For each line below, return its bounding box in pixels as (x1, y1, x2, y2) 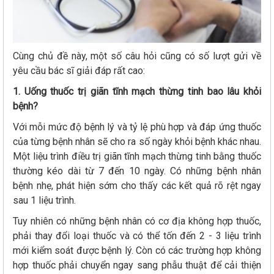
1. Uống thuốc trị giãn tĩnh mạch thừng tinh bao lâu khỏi (13, 86, 261, 98)
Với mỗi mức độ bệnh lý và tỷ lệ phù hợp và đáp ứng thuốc (13, 121, 261, 133)
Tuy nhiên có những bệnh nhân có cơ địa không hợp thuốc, (13, 215, 261, 228)
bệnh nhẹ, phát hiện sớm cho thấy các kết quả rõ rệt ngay (13, 180, 261, 192)
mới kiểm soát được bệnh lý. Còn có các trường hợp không (13, 245, 261, 257)
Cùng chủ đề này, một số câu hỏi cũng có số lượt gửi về (13, 50, 261, 62)
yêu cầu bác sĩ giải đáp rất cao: (13, 65, 147, 77)
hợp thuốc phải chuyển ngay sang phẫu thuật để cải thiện (13, 259, 261, 272)
